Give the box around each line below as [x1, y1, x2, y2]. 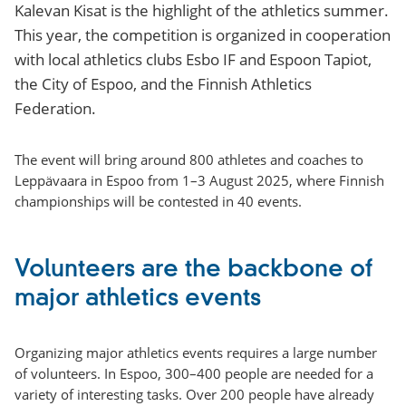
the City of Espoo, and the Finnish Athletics [14, 72, 312, 94]
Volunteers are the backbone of [14, 257, 372, 282]
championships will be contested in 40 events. [14, 191, 302, 210]
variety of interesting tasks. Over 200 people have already [14, 384, 374, 403]
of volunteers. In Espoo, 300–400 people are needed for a [14, 363, 373, 382]
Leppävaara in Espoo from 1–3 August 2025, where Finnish [14, 170, 384, 189]
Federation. [14, 97, 96, 119]
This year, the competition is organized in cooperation [14, 24, 391, 45]
